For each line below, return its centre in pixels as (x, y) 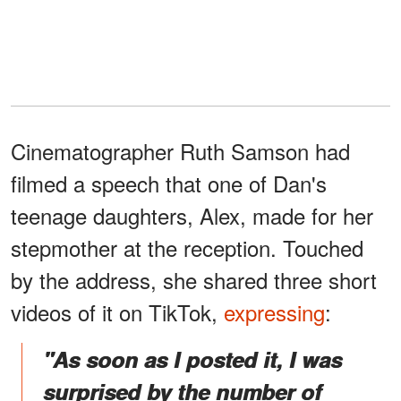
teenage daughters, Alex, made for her (192, 216)
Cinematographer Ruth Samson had (180, 151)
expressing (274, 312)
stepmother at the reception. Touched (187, 248)
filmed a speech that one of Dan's (169, 183)
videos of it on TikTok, (117, 312)
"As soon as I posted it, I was (192, 359)
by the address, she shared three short (194, 280)
